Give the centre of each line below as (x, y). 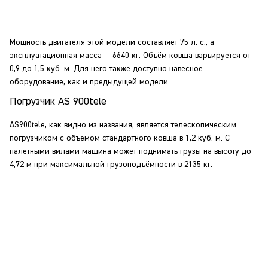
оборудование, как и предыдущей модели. (90, 82)
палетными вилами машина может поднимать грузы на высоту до (130, 151)
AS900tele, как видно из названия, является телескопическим (123, 125)
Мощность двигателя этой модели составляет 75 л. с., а (112, 42)
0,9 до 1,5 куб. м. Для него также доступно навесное (106, 69)
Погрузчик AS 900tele (58, 102)
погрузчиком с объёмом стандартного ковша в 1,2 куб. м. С (120, 138)
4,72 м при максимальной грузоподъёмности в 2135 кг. (111, 165)
